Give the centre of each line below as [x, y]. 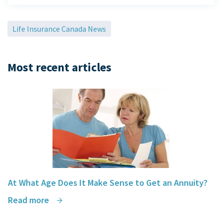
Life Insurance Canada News [59, 29]
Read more [29, 200]
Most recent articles [59, 67]
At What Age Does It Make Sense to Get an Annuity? [108, 183]
